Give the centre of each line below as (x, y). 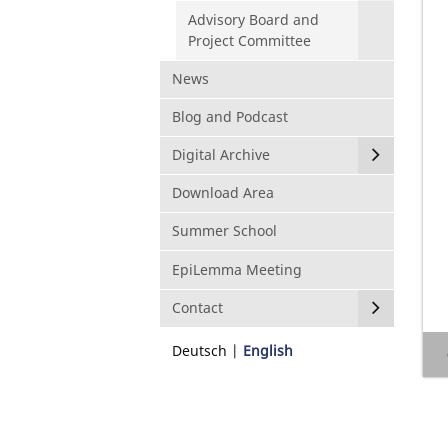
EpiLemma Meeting (237, 269)
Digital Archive (221, 155)
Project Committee (249, 40)
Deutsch (199, 350)
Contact (197, 307)
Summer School (224, 231)
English (268, 350)
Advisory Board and (253, 19)
